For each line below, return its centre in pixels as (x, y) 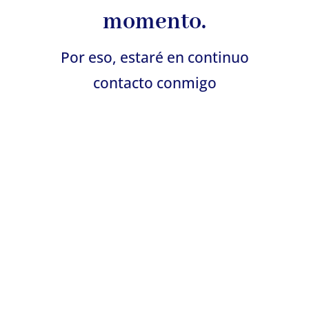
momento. (154, 22)
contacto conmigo (154, 82)
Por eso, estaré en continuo (154, 57)
